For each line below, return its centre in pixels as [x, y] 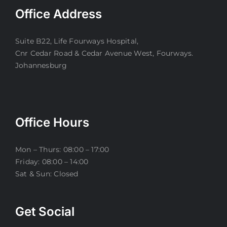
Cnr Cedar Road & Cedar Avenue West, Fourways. [104, 53]
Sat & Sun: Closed [47, 174]
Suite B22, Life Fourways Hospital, [77, 41]
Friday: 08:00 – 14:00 [52, 162]
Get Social [45, 212]
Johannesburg [41, 66]
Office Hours [52, 123]
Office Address [59, 14]
